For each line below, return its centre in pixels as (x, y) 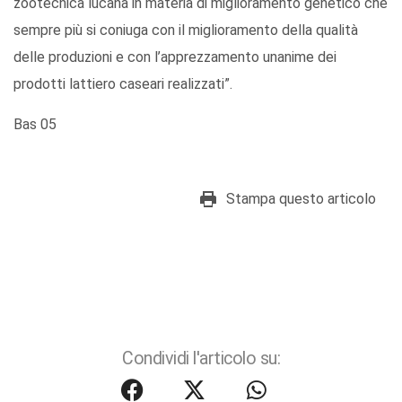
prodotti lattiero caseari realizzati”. (123, 84)
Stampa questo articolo (301, 199)
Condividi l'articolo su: (201, 359)
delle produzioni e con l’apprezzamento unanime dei (175, 57)
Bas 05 (35, 125)
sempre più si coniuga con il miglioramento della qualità (186, 31)
